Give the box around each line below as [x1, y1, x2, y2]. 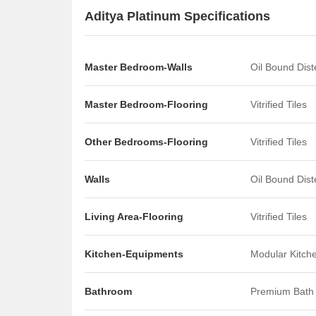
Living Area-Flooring [85, 211, 183, 222]
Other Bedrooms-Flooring [85, 136, 208, 147]
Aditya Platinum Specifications [85, 8, 270, 23]
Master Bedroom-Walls [85, 61, 193, 73]
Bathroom [85, 286, 132, 297]
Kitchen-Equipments [85, 248, 183, 260]
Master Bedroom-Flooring [85, 99, 208, 110]
